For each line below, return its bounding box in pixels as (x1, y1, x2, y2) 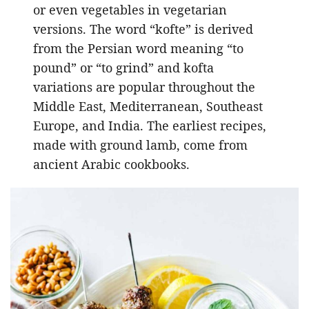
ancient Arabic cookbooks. (33, 156, 190, 173)
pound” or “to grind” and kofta (33, 59, 215, 77)
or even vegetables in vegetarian (33, 1, 228, 19)
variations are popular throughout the (33, 79, 256, 96)
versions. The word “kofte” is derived (33, 21, 254, 38)
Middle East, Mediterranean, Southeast (33, 98, 263, 115)
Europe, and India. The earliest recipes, (33, 117, 267, 134)
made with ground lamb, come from (33, 137, 248, 154)
